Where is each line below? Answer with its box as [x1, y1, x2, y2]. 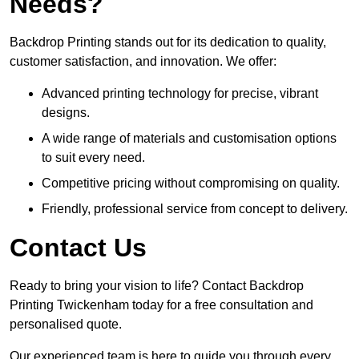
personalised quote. [10, 317, 122, 332]
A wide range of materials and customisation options [42, 131, 337, 146]
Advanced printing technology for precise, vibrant [42, 87, 318, 101]
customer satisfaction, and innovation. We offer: [10, 54, 276, 69]
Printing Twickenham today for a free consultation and [10, 298, 313, 313]
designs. [42, 106, 90, 120]
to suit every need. [42, 151, 145, 165]
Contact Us [10, 233, 147, 263]
